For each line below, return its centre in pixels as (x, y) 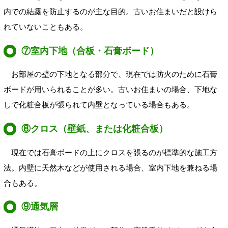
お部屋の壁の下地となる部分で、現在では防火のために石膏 (110, 74)
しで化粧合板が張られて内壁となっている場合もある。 (99, 105)
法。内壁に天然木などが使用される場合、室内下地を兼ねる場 (110, 167)
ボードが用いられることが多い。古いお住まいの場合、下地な (110, 90)
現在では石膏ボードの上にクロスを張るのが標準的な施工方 (110, 152)
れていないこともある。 (46, 27)
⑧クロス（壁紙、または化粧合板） (95, 129)
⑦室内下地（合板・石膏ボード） (90, 51)
